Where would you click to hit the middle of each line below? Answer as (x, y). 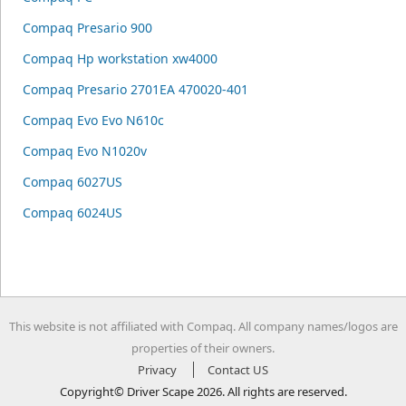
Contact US (238, 370)
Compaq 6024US (72, 213)
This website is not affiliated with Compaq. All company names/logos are (203, 326)
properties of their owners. (203, 348)
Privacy (157, 370)
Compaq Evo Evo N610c (93, 120)
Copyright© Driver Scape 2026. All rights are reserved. (203, 391)
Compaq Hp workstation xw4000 (120, 58)
